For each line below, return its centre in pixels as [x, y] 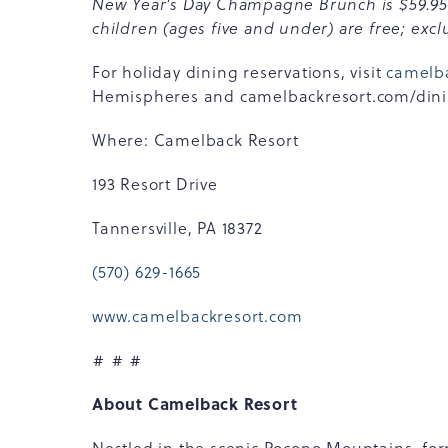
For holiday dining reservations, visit [239, 72]
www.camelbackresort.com [197, 316]
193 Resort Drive [155, 184]
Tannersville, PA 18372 [177, 228]
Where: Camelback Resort [195, 140]
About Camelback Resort [195, 403]
